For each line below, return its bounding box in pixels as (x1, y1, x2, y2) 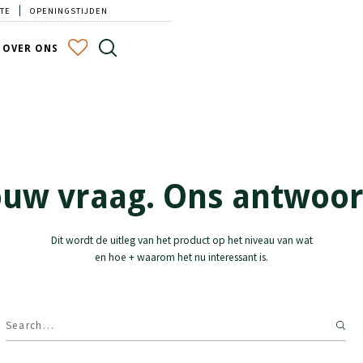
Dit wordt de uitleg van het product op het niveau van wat (50, 233, 313, 248)
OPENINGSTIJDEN (28, 4, 108, 16)
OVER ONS (2, 43, 59, 55)
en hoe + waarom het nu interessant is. (95, 250, 268, 265)
